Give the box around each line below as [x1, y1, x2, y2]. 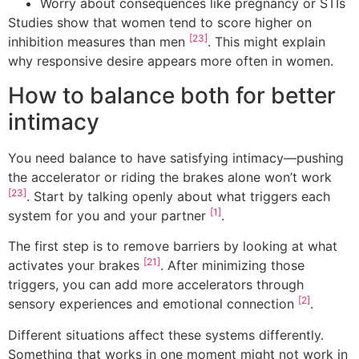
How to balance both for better [8, 81, 336, 109]
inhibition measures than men [8, 34, 189, 50]
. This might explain [208, 34, 325, 50]
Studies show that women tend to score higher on [8, 14, 312, 31]
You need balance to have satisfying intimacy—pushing [8, 149, 344, 166]
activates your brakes [8, 257, 143, 274]
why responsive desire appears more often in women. [8, 53, 333, 70]
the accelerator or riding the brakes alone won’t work [8, 168, 332, 185]
